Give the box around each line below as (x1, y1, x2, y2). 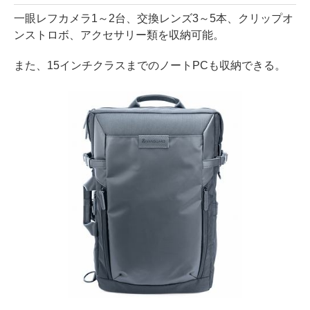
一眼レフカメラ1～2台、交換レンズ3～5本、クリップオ (14, 12, 293, 24)
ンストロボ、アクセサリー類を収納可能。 (14, 28, 224, 41)
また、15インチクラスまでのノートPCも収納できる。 (14, 59, 286, 71)
